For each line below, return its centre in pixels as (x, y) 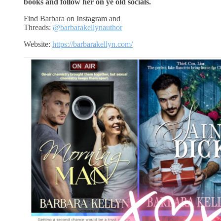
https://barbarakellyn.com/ (92, 44)
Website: (38, 44)
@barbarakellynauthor (88, 27)
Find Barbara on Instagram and (72, 18)
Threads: (38, 27)
